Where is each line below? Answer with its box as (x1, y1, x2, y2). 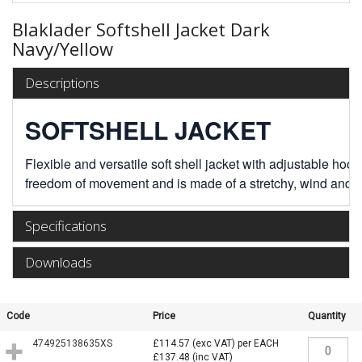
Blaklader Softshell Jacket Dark (12, 17, 270, 41)
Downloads (25, 252, 92, 271)
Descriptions (25, 73, 99, 92)
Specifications (25, 216, 107, 235)
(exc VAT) (190, 337, 238, 349)
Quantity (308, 309, 346, 322)
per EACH (238, 337, 279, 349)
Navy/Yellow (12, 36, 113, 61)
